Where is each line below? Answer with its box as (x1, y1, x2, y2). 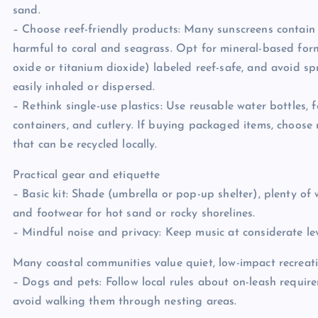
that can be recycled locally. (13, 139, 158, 150)
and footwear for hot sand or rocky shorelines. (13, 208, 256, 219)
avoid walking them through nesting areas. (13, 296, 237, 307)
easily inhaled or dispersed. (13, 82, 155, 93)
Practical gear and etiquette (13, 170, 160, 181)
